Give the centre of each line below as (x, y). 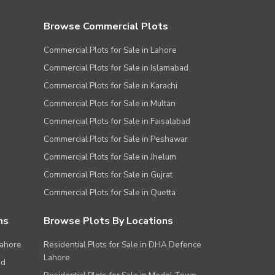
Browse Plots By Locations (108, 221)
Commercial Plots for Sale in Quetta (110, 193)
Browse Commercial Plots (106, 27)
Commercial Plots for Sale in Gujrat (108, 175)
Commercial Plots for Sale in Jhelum (110, 157)
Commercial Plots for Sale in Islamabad (116, 68)
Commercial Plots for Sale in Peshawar (116, 139)
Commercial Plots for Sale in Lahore (110, 50)
